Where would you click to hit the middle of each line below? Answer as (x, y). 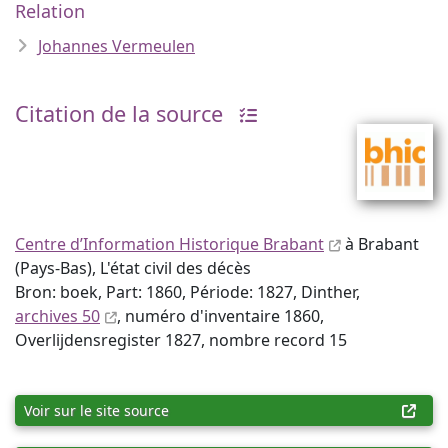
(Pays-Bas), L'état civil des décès (133, 268)
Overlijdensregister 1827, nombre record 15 (181, 340)
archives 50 (57, 316)
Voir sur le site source (96, 410)
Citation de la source (119, 113)
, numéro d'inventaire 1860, (220, 316)
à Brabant (380, 244)
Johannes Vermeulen (116, 46)
